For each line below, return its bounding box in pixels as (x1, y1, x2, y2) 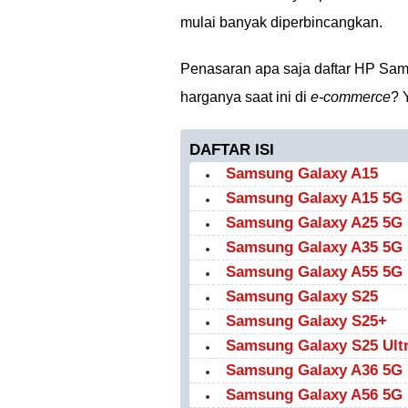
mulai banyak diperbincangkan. (180, 15, 382, 30)
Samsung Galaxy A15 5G (226, 189, 403, 207)
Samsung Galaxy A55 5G (226, 263, 403, 280)
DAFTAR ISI (189, 141, 274, 158)
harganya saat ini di (180, 89, 311, 105)
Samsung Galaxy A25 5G (226, 214, 403, 231)
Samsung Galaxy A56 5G (226, 386, 403, 403)
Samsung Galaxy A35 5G (226, 239, 403, 256)
